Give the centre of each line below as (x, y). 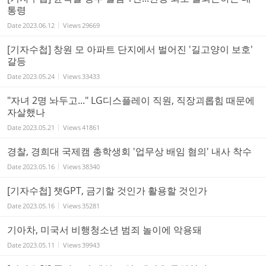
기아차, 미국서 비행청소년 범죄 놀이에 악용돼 (104, 229)
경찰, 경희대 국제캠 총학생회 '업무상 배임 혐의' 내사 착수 (129, 151)
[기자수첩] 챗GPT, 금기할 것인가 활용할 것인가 (107, 190)
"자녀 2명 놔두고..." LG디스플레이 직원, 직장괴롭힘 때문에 (131, 100)
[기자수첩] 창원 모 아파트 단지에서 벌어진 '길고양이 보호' (130, 49)
